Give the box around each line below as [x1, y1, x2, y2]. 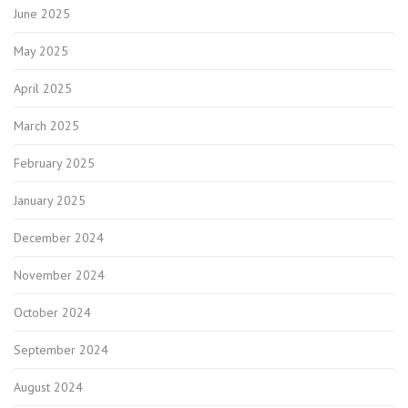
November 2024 [14, 267, 105, 284]
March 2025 [14, 117, 79, 135]
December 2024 [14, 229, 104, 247]
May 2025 [14, 43, 68, 60]
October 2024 [14, 304, 91, 321]
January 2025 [14, 192, 86, 209]
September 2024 [14, 342, 108, 359]
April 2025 [14, 80, 72, 97]
